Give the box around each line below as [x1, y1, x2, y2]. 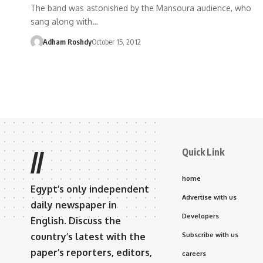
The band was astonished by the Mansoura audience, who [31, 2, 251, 13]
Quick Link [182, 146, 224, 158]
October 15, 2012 [91, 36, 141, 46]
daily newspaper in [31, 198, 117, 211]
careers [182, 249, 206, 258]
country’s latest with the [31, 230, 146, 242]
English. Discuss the [31, 214, 121, 227]
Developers [182, 211, 219, 220]
